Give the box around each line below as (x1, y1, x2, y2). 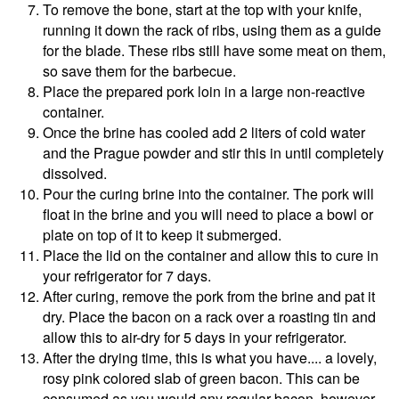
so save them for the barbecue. (43, 60, 236, 81)
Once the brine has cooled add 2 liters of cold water (43, 121, 365, 142)
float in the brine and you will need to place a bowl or (43, 203, 373, 224)
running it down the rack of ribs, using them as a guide (43, 19, 381, 40)
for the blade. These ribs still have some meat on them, (43, 39, 386, 61)
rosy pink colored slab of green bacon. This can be (43, 367, 360, 388)
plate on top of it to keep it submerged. (43, 224, 281, 245)
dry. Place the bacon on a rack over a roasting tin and (43, 305, 376, 327)
